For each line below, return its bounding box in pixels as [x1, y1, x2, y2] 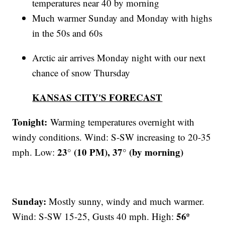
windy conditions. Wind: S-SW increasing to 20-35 [12, 131, 211, 144]
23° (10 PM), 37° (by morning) [57, 145, 184, 159]
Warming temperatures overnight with [50, 116, 195, 129]
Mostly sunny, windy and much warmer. [46, 195, 205, 208]
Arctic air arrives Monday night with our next [32, 51, 206, 64]
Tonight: [12, 115, 51, 129]
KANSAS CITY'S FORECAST [32, 90, 163, 104]
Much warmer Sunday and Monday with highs [32, 12, 212, 25]
